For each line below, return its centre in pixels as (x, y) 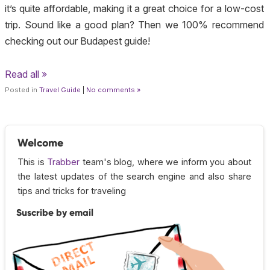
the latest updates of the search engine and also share (134, 176)
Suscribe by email (55, 212)
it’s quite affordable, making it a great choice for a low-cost (134, 9)
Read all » (26, 74)
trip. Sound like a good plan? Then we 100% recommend (134, 25)
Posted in (22, 90)
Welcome (40, 143)
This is (33, 162)
